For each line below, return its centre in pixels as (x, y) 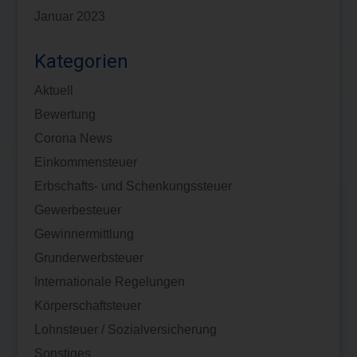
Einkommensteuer (85, 162)
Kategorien (81, 61)
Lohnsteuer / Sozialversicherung (125, 329)
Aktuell (53, 90)
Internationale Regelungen (109, 281)
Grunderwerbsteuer (88, 257)
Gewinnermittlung (84, 233)
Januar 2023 (69, 16)
